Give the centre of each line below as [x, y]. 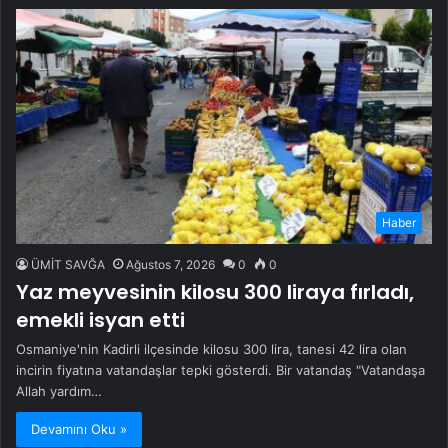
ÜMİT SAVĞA [68, 264]
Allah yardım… [59, 390]
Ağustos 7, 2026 [170, 264]
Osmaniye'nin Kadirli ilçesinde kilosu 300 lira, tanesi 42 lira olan [211, 348]
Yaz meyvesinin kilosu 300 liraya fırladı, [215, 291]
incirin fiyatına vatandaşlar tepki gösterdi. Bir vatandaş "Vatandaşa [220, 369]
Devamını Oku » [79, 428]
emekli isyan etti [100, 319]
